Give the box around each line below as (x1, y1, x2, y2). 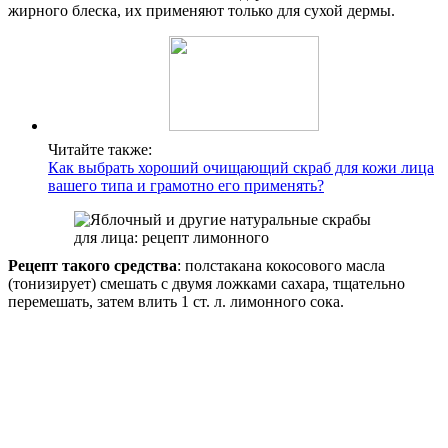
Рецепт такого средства (8, 257, 177, 275)
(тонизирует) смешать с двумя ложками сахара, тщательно (8, 275, 405, 293)
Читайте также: (48, 141, 152, 159)
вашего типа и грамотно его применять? (48, 177, 324, 195)
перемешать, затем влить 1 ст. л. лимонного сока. (8, 293, 344, 311)
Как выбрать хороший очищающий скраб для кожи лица (48, 159, 434, 177)
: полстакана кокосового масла (177, 257, 385, 275)
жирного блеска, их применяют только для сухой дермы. (8, 2, 395, 20)
